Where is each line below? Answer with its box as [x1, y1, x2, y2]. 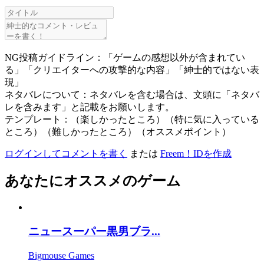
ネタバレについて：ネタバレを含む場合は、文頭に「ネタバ [5, 89, 259, 100]
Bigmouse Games [28, 250, 94, 260]
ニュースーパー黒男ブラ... [28, 225, 160, 238]
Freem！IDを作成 [160, 148, 232, 159]
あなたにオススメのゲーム [5, 173, 181, 189]
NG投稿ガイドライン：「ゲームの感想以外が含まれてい [5, 52, 245, 62]
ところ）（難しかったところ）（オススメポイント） [5, 126, 231, 137]
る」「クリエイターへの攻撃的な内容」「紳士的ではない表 [5, 64, 259, 75]
